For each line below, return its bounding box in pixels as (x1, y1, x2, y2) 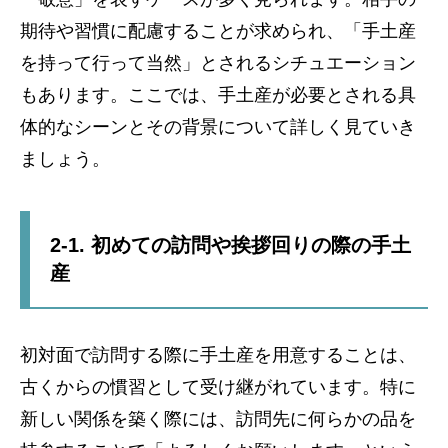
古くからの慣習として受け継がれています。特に (20, 377, 416, 397)
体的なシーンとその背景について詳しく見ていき (20, 117, 416, 137)
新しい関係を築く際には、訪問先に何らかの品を (20, 409, 416, 429)
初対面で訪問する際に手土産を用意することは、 (20, 345, 416, 365)
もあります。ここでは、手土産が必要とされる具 (20, 85, 416, 105)
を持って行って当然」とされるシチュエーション (20, 53, 416, 73)
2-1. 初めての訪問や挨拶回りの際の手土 (50, 234, 411, 256)
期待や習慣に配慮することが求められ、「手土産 (20, 21, 416, 41)
